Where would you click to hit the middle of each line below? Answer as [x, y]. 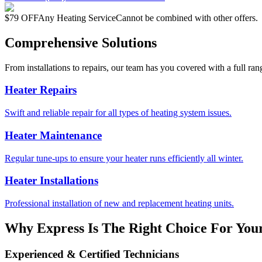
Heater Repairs [41, 90]
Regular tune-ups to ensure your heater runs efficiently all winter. [124, 158]
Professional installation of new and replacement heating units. [119, 203]
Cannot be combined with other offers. [187, 18]
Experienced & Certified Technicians [92, 254]
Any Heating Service [77, 18]
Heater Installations [51, 181]
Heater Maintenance [53, 135]
